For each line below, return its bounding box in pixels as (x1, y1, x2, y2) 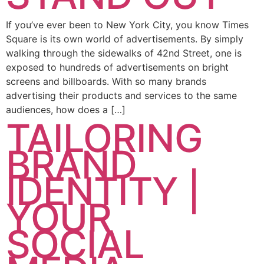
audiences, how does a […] (6, 103, 126, 115)
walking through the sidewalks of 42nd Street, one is (6, 47, 242, 59)
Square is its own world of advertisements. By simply (6, 32, 243, 45)
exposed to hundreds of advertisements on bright (6, 61, 229, 73)
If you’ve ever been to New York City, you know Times (6, 18, 249, 31)
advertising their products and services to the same (6, 89, 237, 101)
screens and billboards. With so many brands (6, 75, 206, 87)
